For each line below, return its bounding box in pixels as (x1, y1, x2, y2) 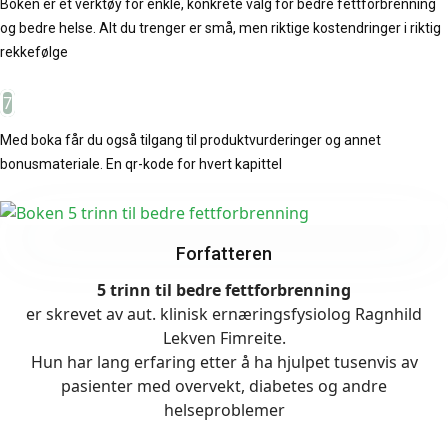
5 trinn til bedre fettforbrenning (97, 279, 351, 301)
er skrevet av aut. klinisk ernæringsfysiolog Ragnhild (26, 303, 422, 325)
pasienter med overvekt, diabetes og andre (61, 375, 387, 397)
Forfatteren (176, 243, 272, 264)
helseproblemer (163, 399, 285, 421)
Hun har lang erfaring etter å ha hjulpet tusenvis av (30, 351, 418, 373)
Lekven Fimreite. (162, 327, 286, 349)
